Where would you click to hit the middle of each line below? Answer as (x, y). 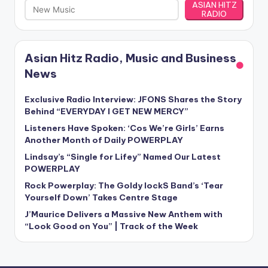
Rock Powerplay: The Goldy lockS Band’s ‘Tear (124, 185)
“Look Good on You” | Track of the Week (111, 226)
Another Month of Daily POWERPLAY (104, 140)
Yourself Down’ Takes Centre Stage (101, 197)
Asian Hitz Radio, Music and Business (130, 58)
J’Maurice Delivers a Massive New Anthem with (124, 214)
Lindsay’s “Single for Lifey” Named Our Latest (123, 156)
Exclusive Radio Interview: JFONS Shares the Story (133, 99)
